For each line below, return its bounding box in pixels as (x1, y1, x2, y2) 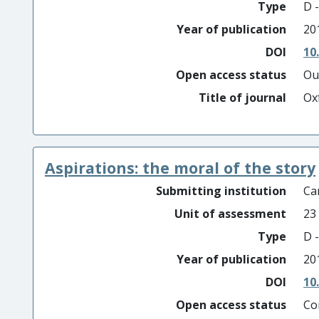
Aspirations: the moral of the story (45, 157, 315, 178)
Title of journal (199, 90, 286, 105)
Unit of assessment (174, 206, 286, 221)
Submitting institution (156, 183, 286, 199)
